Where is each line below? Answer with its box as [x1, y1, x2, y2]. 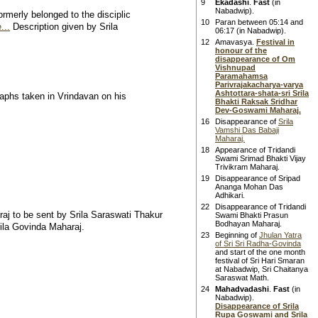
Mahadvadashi [215, 285, 269, 293]
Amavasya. [215, 38, 256, 46]
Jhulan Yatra [259, 231, 302, 239]
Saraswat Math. [215, 273, 269, 282]
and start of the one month [215, 248, 305, 256]
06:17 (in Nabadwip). [215, 26, 286, 35]
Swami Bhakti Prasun [215, 211, 288, 219]
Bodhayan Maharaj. [215, 219, 282, 228]
